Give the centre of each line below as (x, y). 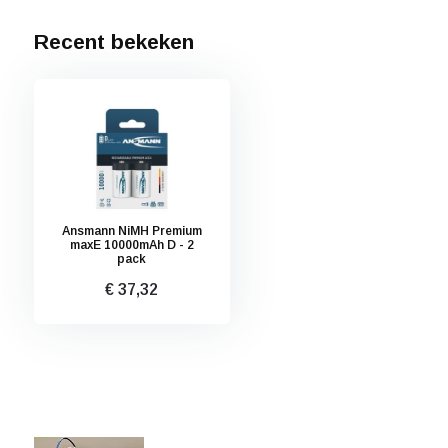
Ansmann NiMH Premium (131, 231)
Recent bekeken (113, 41)
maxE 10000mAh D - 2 (131, 245)
